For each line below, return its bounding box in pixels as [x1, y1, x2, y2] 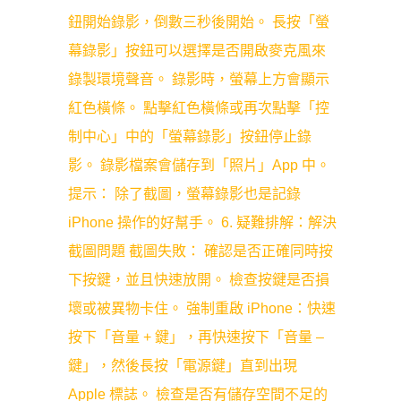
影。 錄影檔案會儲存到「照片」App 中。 [68, 158, 330, 173]
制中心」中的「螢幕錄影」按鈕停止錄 [68, 129, 311, 144]
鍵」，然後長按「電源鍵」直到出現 [68, 358, 297, 373]
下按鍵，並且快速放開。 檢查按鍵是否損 [68, 272, 329, 287]
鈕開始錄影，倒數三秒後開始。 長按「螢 [68, 14, 329, 30]
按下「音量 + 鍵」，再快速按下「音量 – [68, 329, 324, 345]
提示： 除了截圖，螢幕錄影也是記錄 [68, 186, 301, 201]
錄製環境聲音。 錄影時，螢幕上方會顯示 [68, 72, 329, 87]
